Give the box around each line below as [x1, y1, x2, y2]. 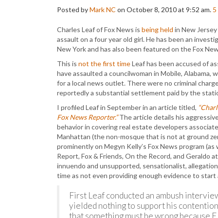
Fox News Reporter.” [57, 113, 118, 121]
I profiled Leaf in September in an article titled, [57, 103, 198, 111]
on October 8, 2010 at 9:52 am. [116, 5, 213, 14]
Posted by [57, 5, 90, 14]
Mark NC [90, 5, 116, 14]
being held [142, 25, 173, 34]
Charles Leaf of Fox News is [57, 25, 142, 34]
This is [57, 59, 78, 68]
